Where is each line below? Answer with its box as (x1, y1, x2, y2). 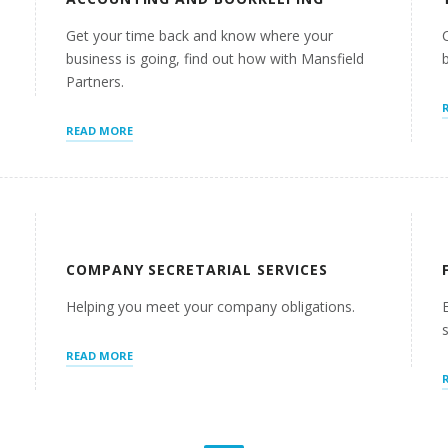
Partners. (65, 72, 124, 92)
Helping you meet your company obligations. (65, 297, 355, 317)
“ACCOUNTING (131, 122, 216, 138)
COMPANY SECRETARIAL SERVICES (65, 260, 329, 280)
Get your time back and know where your (65, 26, 333, 46)
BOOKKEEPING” (131, 158, 217, 174)
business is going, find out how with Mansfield (65, 49, 364, 69)
